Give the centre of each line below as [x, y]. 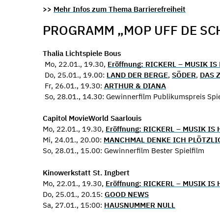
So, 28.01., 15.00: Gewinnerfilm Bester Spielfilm [124, 151]
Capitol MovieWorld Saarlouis [92, 118]
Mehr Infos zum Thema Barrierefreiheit [120, 9]
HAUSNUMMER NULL [140, 205]
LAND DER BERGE [137, 75]
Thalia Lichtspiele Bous [82, 53]
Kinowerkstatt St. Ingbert [86, 172]
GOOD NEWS [127, 194]
